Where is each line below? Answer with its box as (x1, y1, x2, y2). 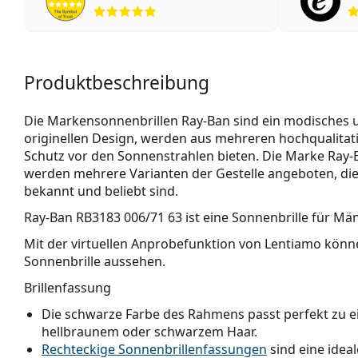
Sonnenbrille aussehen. (24, 253, 165, 271)
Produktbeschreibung (24, 70, 209, 96)
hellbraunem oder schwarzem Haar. (42, 323, 257, 341)
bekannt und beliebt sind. (24, 182, 178, 201)
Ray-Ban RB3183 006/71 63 (24, 209, 182, 227)
